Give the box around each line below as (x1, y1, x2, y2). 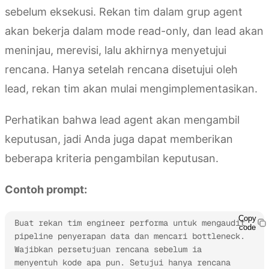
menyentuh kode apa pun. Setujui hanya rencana (14, 256, 231, 268)
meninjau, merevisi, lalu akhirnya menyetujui (5, 43, 226, 56)
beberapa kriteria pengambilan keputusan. (5, 151, 219, 165)
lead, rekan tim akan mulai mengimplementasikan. (5, 82, 258, 95)
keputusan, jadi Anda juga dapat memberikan (5, 132, 233, 145)
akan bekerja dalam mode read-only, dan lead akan (5, 24, 264, 37)
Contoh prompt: (5, 183, 87, 196)
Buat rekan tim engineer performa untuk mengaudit (14, 217, 245, 228)
